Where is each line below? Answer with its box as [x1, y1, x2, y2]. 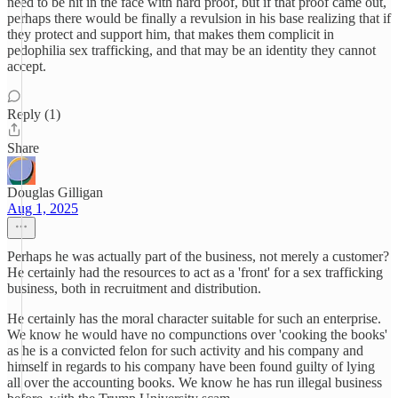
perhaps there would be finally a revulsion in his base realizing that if [7, 11, 391, 26]
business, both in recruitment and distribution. [7, 281, 261, 296]
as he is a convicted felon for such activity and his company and [7, 343, 363, 358]
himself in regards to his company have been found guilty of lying [7, 359, 375, 374]
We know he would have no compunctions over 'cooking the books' [7, 327, 387, 342]
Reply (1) [7, 107, 60, 122]
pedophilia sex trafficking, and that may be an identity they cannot [7, 43, 376, 58]
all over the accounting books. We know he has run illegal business [7, 375, 382, 390]
